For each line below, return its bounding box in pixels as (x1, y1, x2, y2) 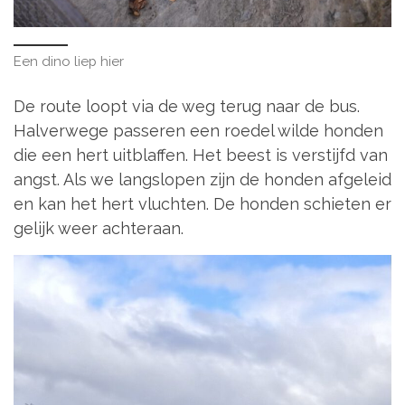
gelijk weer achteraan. (14, 219, 184, 239)
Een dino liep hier (14, 52, 124, 70)
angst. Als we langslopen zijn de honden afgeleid (14, 170, 391, 190)
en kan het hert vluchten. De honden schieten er (14, 194, 391, 214)
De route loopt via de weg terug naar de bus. (14, 97, 360, 117)
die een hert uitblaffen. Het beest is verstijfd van (14, 146, 388, 165)
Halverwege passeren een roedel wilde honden (14, 121, 383, 141)
